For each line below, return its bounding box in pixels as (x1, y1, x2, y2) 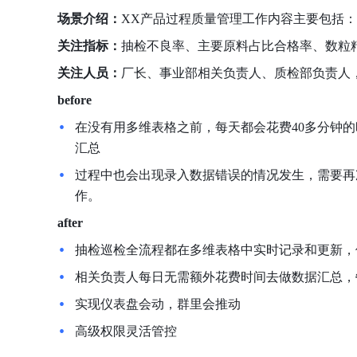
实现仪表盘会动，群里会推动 (75, 297, 241, 311)
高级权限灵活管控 (75, 324, 177, 338)
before (57, 93, 92, 107)
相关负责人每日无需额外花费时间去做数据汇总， (75, 270, 355, 284)
